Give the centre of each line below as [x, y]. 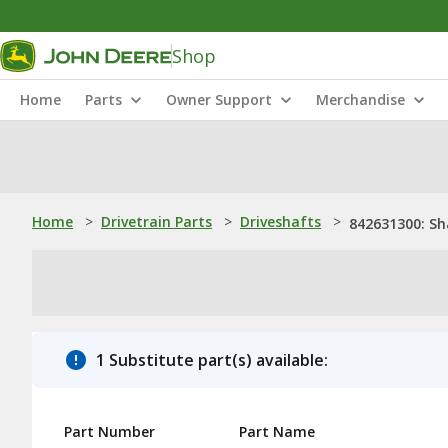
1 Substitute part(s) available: [212, 360]
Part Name [277, 431]
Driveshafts [280, 221]
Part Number [109, 431]
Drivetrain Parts [156, 221]
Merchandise [360, 99]
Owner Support [219, 99]
